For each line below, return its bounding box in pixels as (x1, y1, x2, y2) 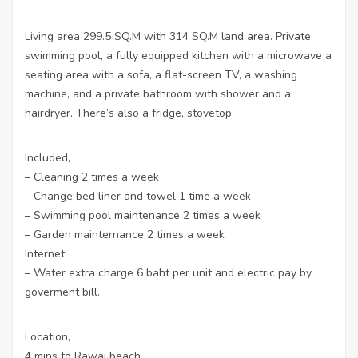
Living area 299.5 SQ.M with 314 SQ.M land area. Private (25, 29, 311, 44)
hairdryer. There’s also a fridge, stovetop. (25, 105, 234, 121)
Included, (25, 150, 70, 165)
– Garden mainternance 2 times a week (25, 227, 225, 242)
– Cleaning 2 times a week (25, 169, 159, 185)
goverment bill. (25, 284, 100, 300)
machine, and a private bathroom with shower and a (25, 86, 291, 101)
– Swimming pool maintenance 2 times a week (25, 208, 261, 223)
